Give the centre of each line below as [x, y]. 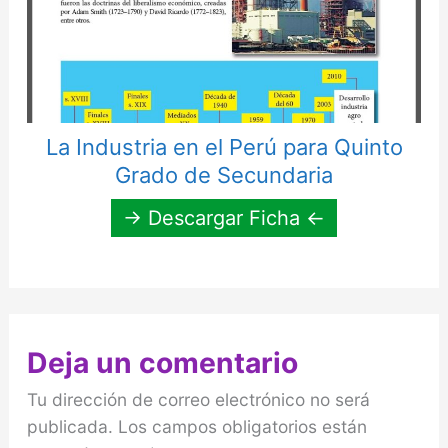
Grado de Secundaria [224, 175]
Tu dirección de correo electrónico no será [198, 400]
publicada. [69, 427]
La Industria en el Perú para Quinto [224, 147]
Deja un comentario [162, 363]
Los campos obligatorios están [242, 427]
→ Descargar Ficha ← [224, 218]
